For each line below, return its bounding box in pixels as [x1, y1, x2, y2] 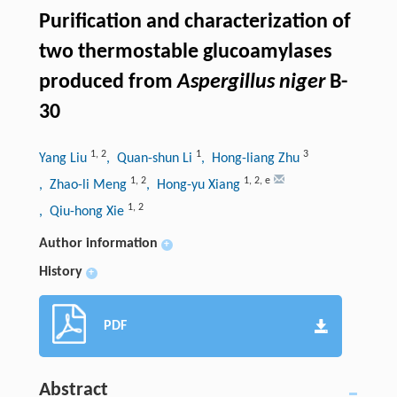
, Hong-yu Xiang [145, 178, 244, 193]
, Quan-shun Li [105, 152, 196, 167]
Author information [38, 237, 158, 252]
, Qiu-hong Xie [38, 205, 128, 220]
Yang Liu [38, 152, 90, 167]
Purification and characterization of [38, 12, 351, 34]
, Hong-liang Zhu [200, 152, 303, 167]
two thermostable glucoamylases [38, 42, 332, 64]
